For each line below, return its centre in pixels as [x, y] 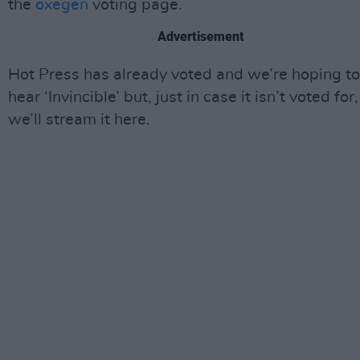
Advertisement [201, 37]
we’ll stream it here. [79, 120]
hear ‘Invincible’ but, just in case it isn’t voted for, [183, 97]
